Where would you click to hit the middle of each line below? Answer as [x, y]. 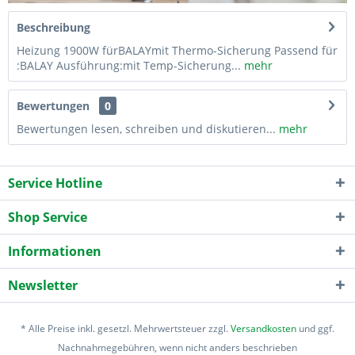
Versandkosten [263, 328]
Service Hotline [55, 183]
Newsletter [43, 285]
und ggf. [315, 328]
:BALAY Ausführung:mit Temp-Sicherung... [129, 65]
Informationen [55, 251]
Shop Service [48, 217]
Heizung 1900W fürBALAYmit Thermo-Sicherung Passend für [177, 50]
